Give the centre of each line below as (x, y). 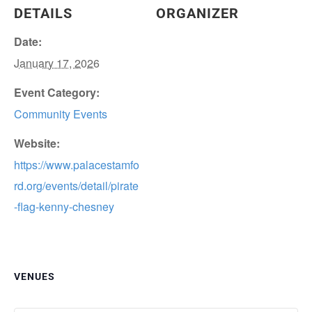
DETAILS (43, 13)
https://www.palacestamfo (77, 164)
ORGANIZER (197, 13)
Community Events (61, 114)
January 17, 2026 (57, 63)
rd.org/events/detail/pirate (76, 185)
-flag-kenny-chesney (64, 206)
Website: (37, 143)
